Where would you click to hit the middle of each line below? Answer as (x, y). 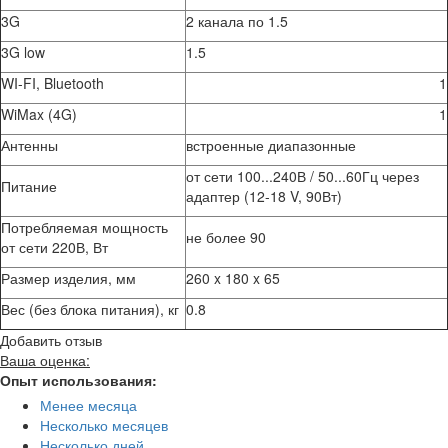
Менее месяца (88, 405)
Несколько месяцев (104, 425)
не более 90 (226, 237)
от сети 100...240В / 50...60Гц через (302, 176)
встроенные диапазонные (271, 145)
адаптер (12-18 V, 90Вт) (264, 196)
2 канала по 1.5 (237, 21)
